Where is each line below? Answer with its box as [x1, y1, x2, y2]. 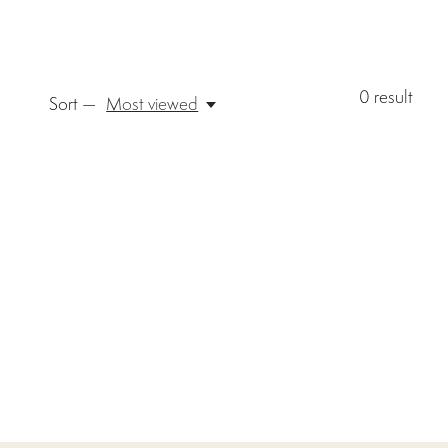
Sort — [48, 93, 96, 115]
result [369, 86, 413, 108]
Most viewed [106, 93, 199, 115]
